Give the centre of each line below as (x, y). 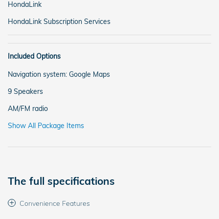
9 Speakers (25, 91)
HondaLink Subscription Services (59, 21)
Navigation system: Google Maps (59, 74)
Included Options (34, 56)
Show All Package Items (46, 125)
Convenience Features (55, 203)
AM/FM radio (28, 108)
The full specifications (61, 181)
